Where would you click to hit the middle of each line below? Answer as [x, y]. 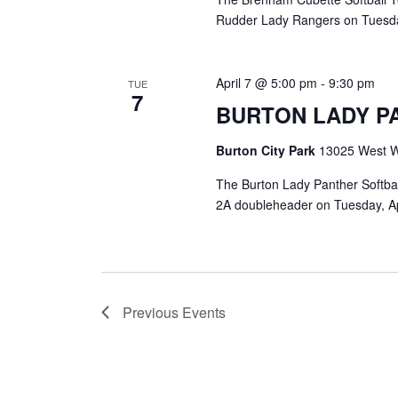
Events [204, 312]
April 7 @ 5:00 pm [267, 83]
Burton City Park [268, 150]
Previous [152, 312]
